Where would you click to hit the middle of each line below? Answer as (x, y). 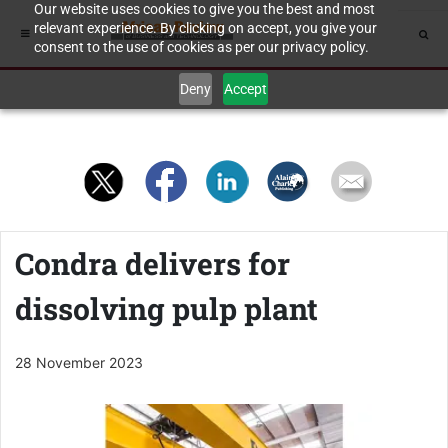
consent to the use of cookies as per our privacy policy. (201, 47)
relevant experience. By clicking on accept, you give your (205, 28)
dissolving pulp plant (166, 308)
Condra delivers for (152, 263)
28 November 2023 (79, 362)
